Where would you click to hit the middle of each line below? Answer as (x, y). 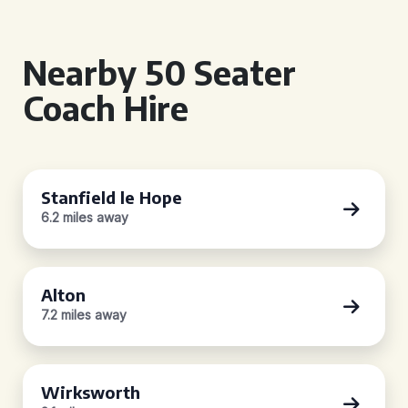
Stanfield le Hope (112, 197)
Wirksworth (91, 392)
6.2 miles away (85, 217)
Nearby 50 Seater (159, 72)
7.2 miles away (84, 315)
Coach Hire (106, 108)
